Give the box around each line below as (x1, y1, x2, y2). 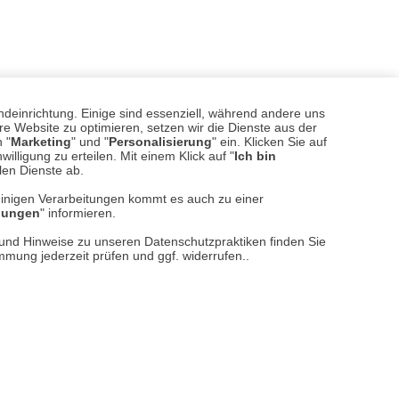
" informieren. (40, 205, 116, 220)
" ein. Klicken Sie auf (212, 134, 327, 149)
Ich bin (234, 148, 276, 163)
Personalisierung (109, 134, 212, 149)
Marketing (11, 134, 71, 149)
